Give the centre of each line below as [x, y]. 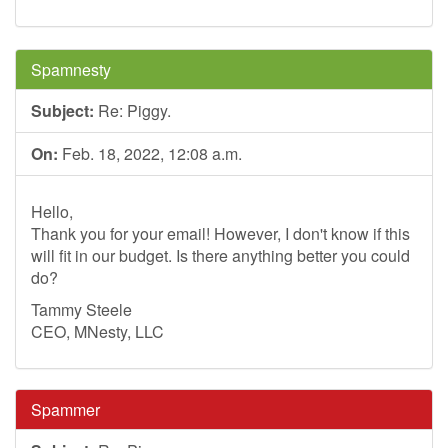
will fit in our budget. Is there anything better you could [220, 255]
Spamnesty [71, 69]
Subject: [62, 110]
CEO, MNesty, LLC [97, 331]
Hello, [52, 211]
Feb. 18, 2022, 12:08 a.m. [150, 153]
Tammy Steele [81, 309]
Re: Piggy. [132, 110]
